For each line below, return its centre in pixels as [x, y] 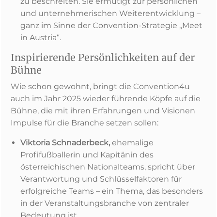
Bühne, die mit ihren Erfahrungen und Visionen [103, 111]
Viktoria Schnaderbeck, [65, 143]
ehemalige [132, 143]
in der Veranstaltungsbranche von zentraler [105, 203]
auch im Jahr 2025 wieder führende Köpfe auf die [106, 99]
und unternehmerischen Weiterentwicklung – [110, 13]
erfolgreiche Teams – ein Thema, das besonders [112, 191]
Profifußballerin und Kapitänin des [87, 155]
